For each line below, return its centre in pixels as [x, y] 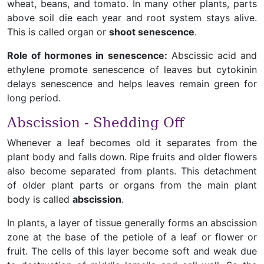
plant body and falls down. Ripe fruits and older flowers [132, 157]
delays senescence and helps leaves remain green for [132, 84]
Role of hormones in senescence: [87, 55]
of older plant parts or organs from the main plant [132, 185]
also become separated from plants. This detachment [132, 171]
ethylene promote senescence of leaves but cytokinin [132, 70]
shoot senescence [152, 32]
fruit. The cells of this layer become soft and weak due [132, 251]
